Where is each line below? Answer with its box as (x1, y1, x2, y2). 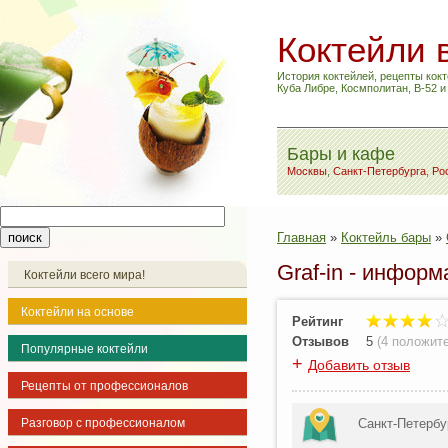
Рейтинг (292, 314, 343, 330)
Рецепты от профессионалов (21, 379, 188, 393)
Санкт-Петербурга (333, 165, 426, 177)
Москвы (287, 165, 327, 177)
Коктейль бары (341, 230, 431, 245)
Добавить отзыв (308, 357, 410, 374)
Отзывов (292, 334, 349, 350)
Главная (277, 230, 326, 245)
